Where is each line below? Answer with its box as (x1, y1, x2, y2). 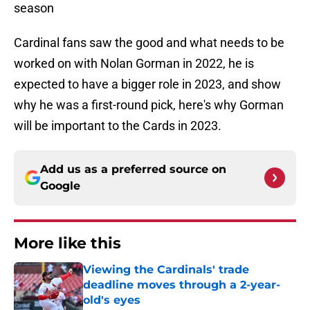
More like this (14, 234, 121, 253)
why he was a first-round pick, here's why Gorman (14, 98, 284, 113)
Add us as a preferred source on (40, 163, 226, 176)
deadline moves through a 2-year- (83, 278, 280, 292)
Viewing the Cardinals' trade (83, 263, 249, 277)
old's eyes (83, 293, 140, 307)
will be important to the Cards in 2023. (14, 118, 221, 134)
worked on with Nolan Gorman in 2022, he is (14, 56, 254, 71)
